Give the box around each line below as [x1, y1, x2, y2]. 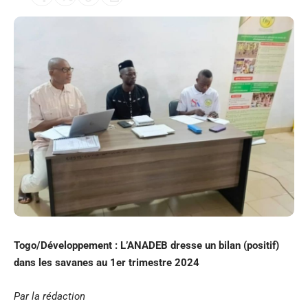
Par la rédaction [14, 290, 85, 303]
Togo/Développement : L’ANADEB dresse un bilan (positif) [14, 239, 279, 252]
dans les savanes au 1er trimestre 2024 [14, 256, 199, 269]
